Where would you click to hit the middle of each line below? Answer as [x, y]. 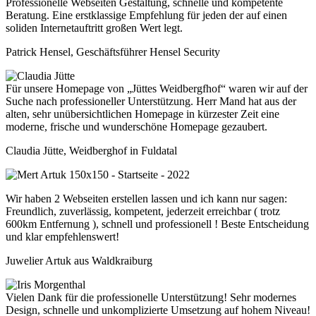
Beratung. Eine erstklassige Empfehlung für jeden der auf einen [146, 16]
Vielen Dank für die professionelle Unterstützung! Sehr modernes [151, 298]
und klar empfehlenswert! [62, 237]
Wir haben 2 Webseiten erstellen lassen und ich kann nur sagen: [146, 199]
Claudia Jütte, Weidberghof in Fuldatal [91, 151]
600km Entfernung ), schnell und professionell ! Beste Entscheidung [157, 224]
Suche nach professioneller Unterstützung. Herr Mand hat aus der [151, 102]
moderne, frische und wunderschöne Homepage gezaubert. [136, 127]
